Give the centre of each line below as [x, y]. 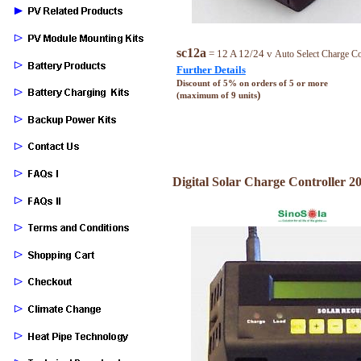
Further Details [211, 69]
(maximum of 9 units [216, 95]
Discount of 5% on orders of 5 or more [252, 83]
